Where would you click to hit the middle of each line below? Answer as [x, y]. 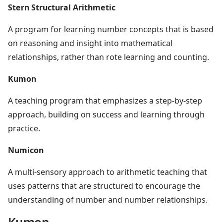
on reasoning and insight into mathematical [90, 43]
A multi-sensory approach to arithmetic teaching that [108, 172]
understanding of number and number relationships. [108, 199]
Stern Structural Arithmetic [62, 7]
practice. [24, 128]
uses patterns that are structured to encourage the [104, 186]
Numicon [26, 150]
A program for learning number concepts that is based [111, 29]
